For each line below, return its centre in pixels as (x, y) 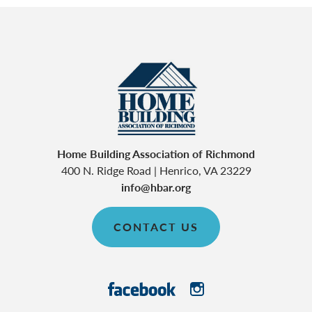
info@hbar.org (156, 187)
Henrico (179, 171)
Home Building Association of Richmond (156, 154)
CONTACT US (156, 227)
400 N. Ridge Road (106, 171)
